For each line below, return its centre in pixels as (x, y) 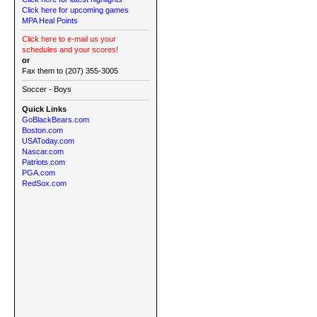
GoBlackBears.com (56, 120)
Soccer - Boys (47, 89)
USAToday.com (48, 141)
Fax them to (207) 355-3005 (70, 71)
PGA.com (39, 173)
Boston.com (42, 130)
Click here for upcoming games (75, 10)
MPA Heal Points (50, 21)
